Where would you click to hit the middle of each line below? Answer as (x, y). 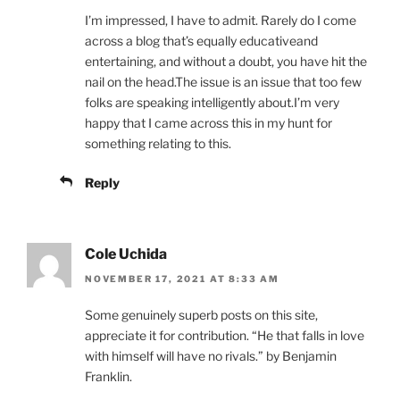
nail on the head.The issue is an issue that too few (223, 81)
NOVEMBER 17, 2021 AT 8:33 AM (182, 279)
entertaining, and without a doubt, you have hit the (226, 61)
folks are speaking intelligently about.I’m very (212, 102)
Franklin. (108, 377)
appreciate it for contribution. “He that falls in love (225, 336)
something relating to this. (158, 143)
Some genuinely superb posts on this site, (201, 315)
